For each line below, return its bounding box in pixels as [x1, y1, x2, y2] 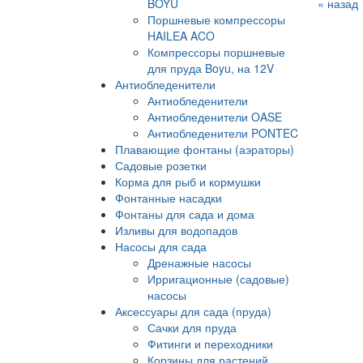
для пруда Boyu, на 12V [147, 59, 274, 76]
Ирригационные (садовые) [147, 270, 289, 287]
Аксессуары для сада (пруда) [115, 302, 271, 319]
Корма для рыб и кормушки [115, 173, 261, 190]
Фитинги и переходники [147, 335, 273, 352]
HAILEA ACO [147, 27, 215, 44]
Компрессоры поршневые [147, 43, 285, 60]
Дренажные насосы [147, 254, 251, 271]
